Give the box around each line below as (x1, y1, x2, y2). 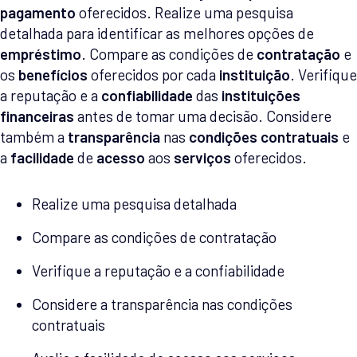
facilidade (10, 148, 74, 167)
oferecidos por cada (88, 65, 219, 84)
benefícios (18, 65, 88, 84)
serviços (174, 148, 231, 167)
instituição (219, 65, 290, 84)
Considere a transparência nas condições (32, 295, 292, 314)
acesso (96, 148, 145, 167)
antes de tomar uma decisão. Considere (74, 107, 331, 126)
